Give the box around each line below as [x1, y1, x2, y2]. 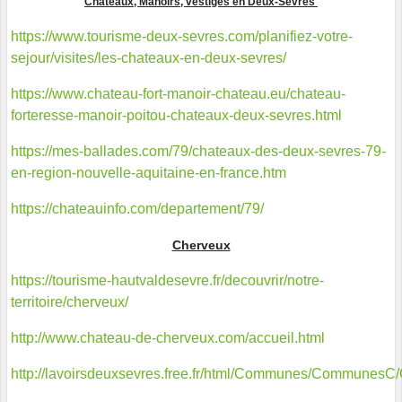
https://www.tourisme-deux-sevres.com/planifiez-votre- [11, 29, 353, 45]
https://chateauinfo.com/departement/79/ [11, 201, 264, 217]
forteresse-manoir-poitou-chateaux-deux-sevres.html [11, 108, 342, 124]
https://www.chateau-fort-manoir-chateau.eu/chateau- [11, 86, 345, 102]
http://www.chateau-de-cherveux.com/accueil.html [11, 330, 325, 346]
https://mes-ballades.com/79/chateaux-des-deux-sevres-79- [11, 144, 386, 160]
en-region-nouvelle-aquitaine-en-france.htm [11, 165, 286, 181]
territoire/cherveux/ [11, 294, 128, 310]
